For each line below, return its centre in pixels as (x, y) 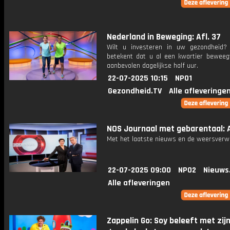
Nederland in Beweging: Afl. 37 (164, 37)
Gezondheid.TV (135, 91)
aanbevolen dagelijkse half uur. (152, 66)
